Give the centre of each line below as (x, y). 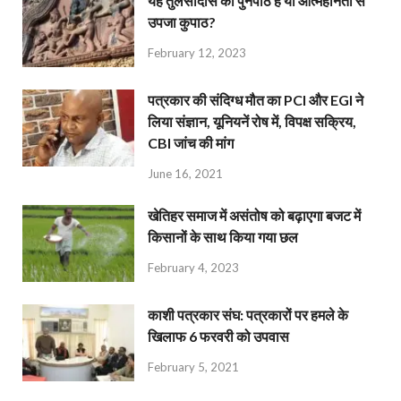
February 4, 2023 (193, 267)
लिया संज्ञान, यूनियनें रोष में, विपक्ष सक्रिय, (252, 122)
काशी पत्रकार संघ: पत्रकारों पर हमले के (248, 314)
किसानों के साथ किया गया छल (223, 236)
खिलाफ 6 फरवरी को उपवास (218, 336)
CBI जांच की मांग (191, 143)
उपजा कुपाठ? (182, 21)
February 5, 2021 (193, 367)
